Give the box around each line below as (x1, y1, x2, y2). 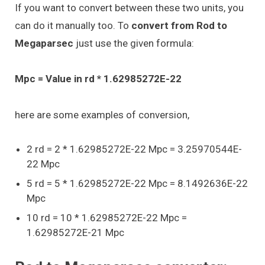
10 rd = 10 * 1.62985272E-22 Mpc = (27, 211, 187, 224)
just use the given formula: (76, 37, 194, 49)
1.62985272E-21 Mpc (27, 226, 124, 238)
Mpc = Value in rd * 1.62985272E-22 (15, 73, 182, 85)
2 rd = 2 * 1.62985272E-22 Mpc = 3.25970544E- (27, 143, 242, 155)
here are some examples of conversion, (15, 108, 189, 121)
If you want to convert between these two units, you (15, 1, 244, 14)
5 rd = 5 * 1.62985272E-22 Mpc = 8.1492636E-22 (27, 177, 248, 189)
